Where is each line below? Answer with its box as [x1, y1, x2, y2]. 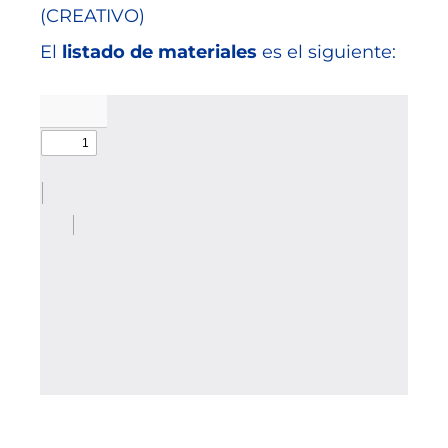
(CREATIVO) [40, 5, 145, 28]
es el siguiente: [257, 41, 401, 64]
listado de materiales [62, 41, 257, 64]
